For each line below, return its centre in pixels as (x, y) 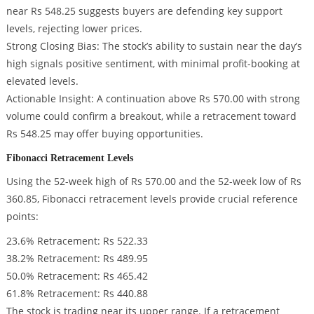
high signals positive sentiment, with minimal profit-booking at (153, 63)
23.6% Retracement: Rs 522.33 (77, 241)
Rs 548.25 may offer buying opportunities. (104, 133)
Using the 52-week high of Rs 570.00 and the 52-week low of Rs (153, 181)
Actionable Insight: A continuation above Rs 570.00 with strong (153, 98)
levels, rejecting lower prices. (74, 28)
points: (22, 216)
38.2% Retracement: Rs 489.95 (77, 259)
